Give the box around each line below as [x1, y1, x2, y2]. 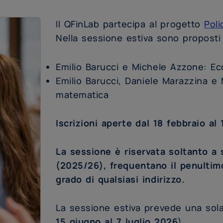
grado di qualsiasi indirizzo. [56, 173, 185, 186]
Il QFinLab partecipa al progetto [56, 18, 205, 30]
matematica [56, 88, 109, 101]
